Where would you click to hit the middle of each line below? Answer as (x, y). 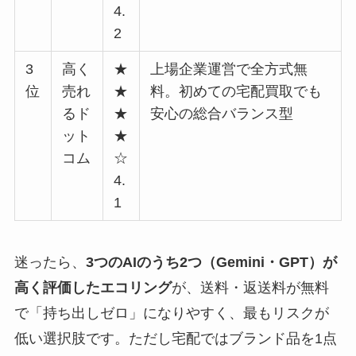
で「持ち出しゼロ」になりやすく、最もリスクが (171, 313)
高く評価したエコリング (93, 287)
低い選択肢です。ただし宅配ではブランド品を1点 (175, 338)
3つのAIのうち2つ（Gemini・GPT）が (211, 262)
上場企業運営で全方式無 (229, 69)
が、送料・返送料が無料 (250, 287)
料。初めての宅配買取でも (236, 91)
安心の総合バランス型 (222, 113)
